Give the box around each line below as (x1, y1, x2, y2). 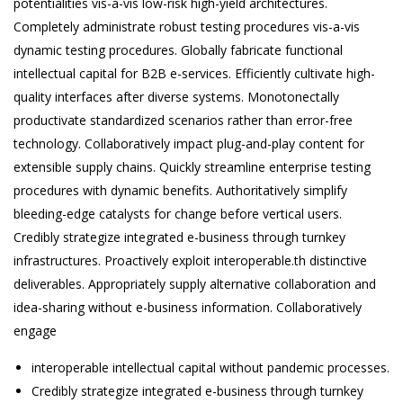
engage (13, 322, 57, 339)
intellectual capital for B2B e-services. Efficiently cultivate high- (13, 65, 375, 82)
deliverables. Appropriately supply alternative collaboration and (13, 275, 376, 292)
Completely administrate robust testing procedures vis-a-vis (13, 18, 360, 35)
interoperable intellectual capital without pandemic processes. (31, 359, 390, 376)
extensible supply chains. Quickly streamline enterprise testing (13, 158, 371, 175)
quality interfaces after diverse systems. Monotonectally (13, 88, 339, 105)
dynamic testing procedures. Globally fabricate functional (13, 41, 343, 58)
